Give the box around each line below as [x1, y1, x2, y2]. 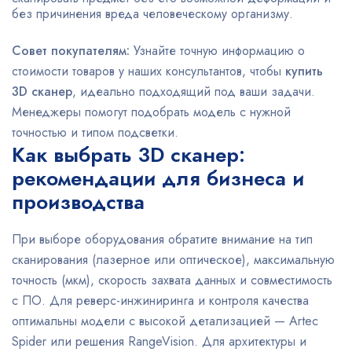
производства [12, 187, 145, 217]
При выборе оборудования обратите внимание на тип [12, 230, 313, 248]
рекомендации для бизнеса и [12, 163, 304, 193]
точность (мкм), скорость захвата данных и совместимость [12, 271, 332, 289]
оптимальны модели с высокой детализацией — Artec [12, 312, 318, 330]
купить [285, 62, 323, 80]
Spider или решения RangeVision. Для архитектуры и [12, 332, 306, 350]
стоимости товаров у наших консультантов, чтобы [12, 62, 285, 80]
